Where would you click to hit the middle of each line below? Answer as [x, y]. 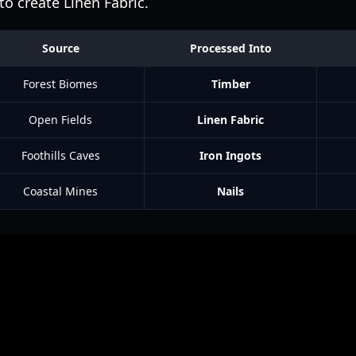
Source [60, 48]
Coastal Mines [60, 191]
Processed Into [230, 48]
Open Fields [60, 120]
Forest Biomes [60, 84]
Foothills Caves [60, 155]
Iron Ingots [230, 155]
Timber [230, 84]
